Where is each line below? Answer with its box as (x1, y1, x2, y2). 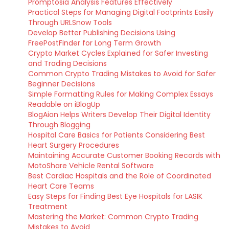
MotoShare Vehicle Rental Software (28, 161, 154, 171)
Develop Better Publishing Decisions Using (28, 28, 175, 38)
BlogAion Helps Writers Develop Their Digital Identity (28, 109, 211, 120)
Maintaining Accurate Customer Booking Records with (28, 150, 220, 161)
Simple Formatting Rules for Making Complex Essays (28, 89, 213, 99)
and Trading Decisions (28, 58, 107, 68)
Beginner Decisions (28, 79, 95, 89)
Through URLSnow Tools (28, 17, 112, 28)
